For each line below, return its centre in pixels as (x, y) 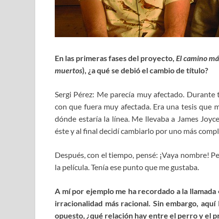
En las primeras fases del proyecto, (115, 58)
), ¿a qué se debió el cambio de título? (145, 70)
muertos (68, 70)
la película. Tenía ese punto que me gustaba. (127, 167)
